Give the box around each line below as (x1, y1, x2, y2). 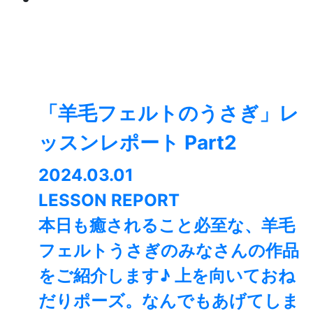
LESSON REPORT (38, 190, 180, 211)
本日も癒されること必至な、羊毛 (38, 215, 295, 236)
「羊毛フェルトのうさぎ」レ (38, 101, 299, 126)
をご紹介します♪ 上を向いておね (38, 265, 296, 286)
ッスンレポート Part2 (38, 131, 237, 155)
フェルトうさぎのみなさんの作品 (38, 240, 299, 261)
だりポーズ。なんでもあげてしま (38, 291, 299, 312)
